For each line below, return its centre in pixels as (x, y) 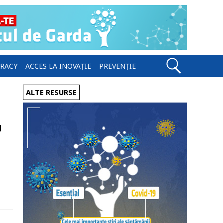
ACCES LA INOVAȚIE (58, 66)
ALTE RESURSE (51, 92)
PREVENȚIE (117, 66)
